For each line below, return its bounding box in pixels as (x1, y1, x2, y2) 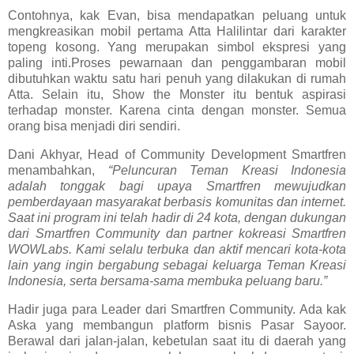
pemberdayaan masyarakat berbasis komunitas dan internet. (8, 195, 346, 209)
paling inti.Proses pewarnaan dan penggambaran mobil (8, 56, 346, 70)
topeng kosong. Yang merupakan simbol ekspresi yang (8, 40, 346, 55)
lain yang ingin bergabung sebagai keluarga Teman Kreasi (8, 258, 346, 273)
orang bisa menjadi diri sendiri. (8, 119, 183, 134)
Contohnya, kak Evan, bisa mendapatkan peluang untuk (8, 9, 346, 23)
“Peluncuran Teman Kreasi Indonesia (107, 164, 346, 178)
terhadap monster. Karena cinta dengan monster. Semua (8, 104, 346, 118)
